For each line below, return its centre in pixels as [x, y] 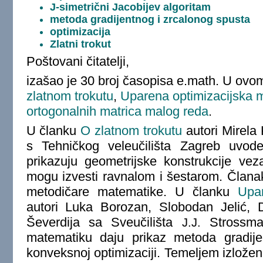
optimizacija [80, 31]
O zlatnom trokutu [131, 130]
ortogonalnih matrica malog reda [117, 111]
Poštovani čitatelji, [77, 62]
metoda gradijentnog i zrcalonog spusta [150, 19]
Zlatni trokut [80, 44]
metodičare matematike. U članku [132, 191]
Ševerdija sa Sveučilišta [104, 222]
